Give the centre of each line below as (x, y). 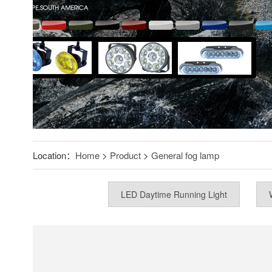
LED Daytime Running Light (174, 194)
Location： (54, 155)
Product (125, 155)
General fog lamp (185, 155)
